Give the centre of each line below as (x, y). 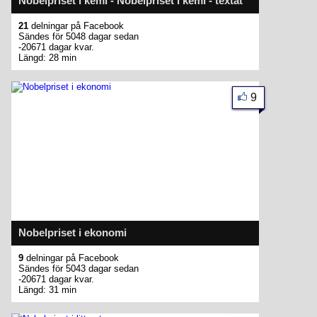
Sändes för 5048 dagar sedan (79, 36)
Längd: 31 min (47, 290)
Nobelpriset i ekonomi (73, 232)
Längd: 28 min (47, 58)
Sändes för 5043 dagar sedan (79, 269)
